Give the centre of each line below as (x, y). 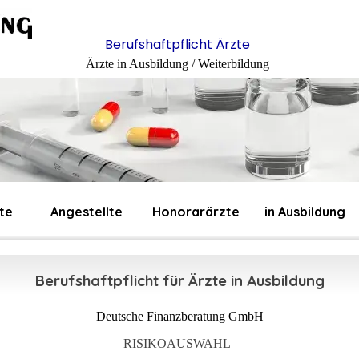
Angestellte (87, 212)
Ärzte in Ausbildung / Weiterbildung (177, 64)
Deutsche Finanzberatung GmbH (179, 316)
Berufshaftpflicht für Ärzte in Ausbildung (179, 281)
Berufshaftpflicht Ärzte (177, 44)
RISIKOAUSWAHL (177, 343)
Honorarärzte (196, 212)
